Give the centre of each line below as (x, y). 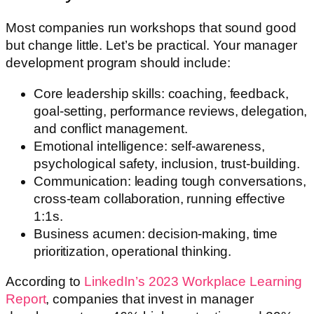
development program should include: (118, 63)
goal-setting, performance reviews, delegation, (171, 111)
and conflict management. (111, 128)
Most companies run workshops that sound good (151, 28)
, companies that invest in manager (150, 299)
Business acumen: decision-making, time (156, 233)
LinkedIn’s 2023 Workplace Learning (193, 282)
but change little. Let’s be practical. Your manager (151, 46)
